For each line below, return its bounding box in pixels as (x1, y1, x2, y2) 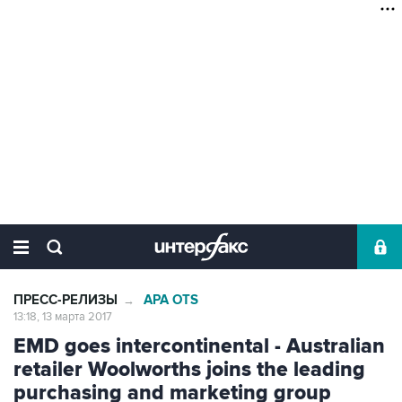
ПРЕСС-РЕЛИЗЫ (13, 292, 118, 309)
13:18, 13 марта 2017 (13, 310, 112, 324)
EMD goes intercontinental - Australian (13, 334, 385, 359)
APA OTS (144, 292, 198, 309)
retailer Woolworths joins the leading (13, 357, 365, 382)
